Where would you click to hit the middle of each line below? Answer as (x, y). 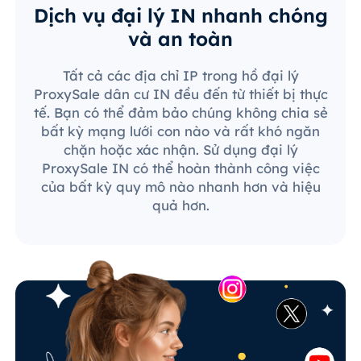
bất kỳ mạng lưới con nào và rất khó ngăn (180, 131)
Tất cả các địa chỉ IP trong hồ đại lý (180, 75)
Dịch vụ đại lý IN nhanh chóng (180, 15)
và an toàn (180, 38)
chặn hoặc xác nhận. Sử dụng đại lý (180, 149)
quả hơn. (180, 205)
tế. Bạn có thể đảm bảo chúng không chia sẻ (180, 112)
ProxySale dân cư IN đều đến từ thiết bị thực (180, 93)
